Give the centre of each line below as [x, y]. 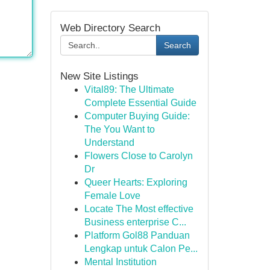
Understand [109, 143]
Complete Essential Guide [140, 103]
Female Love [112, 196]
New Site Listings [99, 76]
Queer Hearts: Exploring [136, 182]
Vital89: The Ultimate [129, 89]
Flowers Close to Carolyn [138, 156]
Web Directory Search [110, 28]
